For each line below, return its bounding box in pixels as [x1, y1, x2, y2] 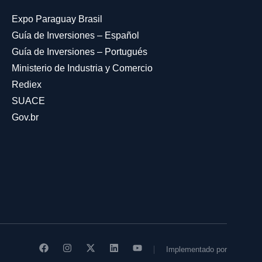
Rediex [11, 80, 42, 89]
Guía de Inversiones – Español [11, 30, 139, 40]
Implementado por [166, 245, 227, 254]
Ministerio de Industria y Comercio [11, 63, 153, 73]
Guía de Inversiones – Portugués [11, 47, 147, 57]
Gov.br [11, 112, 39, 122]
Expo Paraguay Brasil [11, 14, 102, 24]
